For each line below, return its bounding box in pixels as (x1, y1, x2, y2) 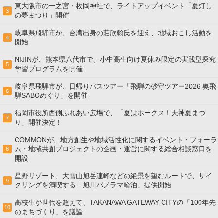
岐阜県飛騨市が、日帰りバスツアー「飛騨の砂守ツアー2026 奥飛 (15, 82, 216, 90)
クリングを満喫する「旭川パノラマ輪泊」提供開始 (15, 181, 171, 189)
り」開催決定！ (15, 118, 62, 126)
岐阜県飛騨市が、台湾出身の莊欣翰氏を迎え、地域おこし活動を (15, 29, 212, 36)
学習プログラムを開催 (15, 65, 83, 73)
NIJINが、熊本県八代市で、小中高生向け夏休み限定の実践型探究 (15, 55, 216, 63)
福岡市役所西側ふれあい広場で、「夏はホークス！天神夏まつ (15, 109, 205, 117)
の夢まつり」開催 (15, 11, 69, 19)
